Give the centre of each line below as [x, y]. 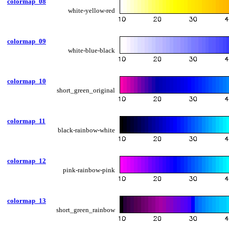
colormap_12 [27, 161]
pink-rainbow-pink [89, 170]
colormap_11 [26, 121]
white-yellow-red [91, 10]
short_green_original [86, 90]
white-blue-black [91, 50]
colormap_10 [27, 81]
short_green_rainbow [86, 210]
